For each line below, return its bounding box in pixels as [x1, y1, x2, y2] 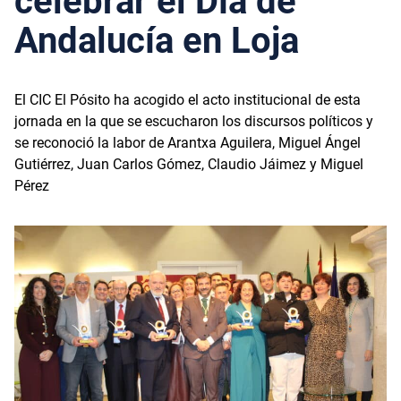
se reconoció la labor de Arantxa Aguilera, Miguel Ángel [14, 133, 361, 151]
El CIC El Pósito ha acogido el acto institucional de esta [14, 90, 361, 108]
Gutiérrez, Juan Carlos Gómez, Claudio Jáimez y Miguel [14, 155, 363, 173]
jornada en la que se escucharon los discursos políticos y [14, 112, 373, 130]
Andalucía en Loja [14, 19, 299, 62]
